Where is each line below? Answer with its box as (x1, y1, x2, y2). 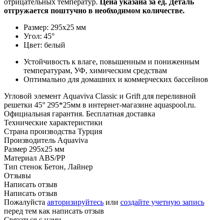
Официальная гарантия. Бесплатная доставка (4, 109, 155, 118)
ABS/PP (39, 153, 65, 162)
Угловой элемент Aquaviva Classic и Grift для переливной (4, 91, 196, 100)
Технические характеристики (4, 118, 103, 127)
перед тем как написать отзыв (4, 206, 104, 215)
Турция (78, 127, 102, 136)
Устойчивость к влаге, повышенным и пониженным (24, 57, 199, 66)
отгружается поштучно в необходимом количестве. (4, 6, 185, 15)
